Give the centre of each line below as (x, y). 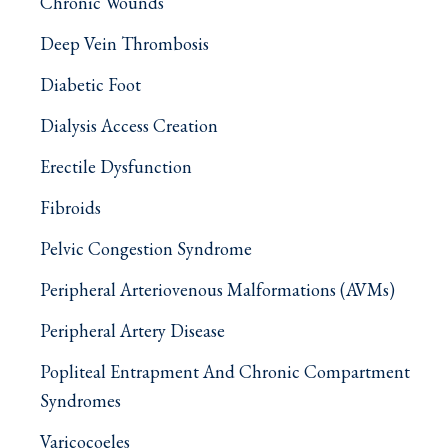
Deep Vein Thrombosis (124, 44)
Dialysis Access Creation (129, 126)
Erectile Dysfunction (116, 167)
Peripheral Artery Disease (132, 331)
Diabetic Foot (90, 85)
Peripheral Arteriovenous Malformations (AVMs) (217, 290)
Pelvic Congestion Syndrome (146, 249)
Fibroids (70, 208)
